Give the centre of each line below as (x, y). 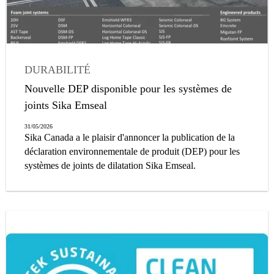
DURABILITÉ (57, 69)
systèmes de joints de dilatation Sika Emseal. (110, 165)
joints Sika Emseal (66, 105)
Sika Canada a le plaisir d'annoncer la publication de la (130, 137)
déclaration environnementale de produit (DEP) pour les (132, 151)
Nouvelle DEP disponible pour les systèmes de (128, 88)
